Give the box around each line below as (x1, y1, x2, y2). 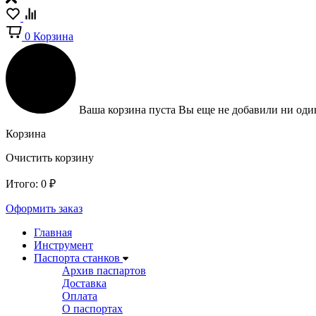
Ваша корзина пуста (79, 104, 178, 116)
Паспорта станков (34, 252, 120, 264)
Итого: (6, 178, 38, 190)
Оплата (62, 290, 97, 302)
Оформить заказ (6, 202, 83, 214)
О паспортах (62, 303, 123, 315)
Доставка (62, 277, 107, 289)
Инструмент (34, 239, 93, 251)
